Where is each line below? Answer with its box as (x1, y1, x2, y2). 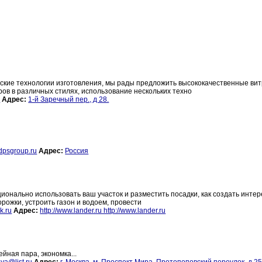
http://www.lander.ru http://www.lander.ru (40, 206, 166, 215)
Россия (65, 147, 89, 156)
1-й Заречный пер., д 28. (28, 95, 109, 104)
